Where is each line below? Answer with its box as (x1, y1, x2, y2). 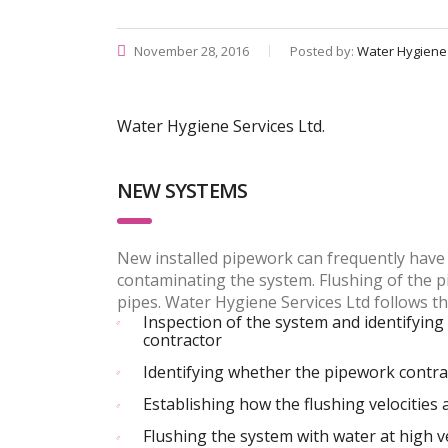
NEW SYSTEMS (117, 177, 248, 204)
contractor (143, 329, 222, 351)
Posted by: (290, 42, 357, 60)
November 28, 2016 (131, 42, 249, 60)
